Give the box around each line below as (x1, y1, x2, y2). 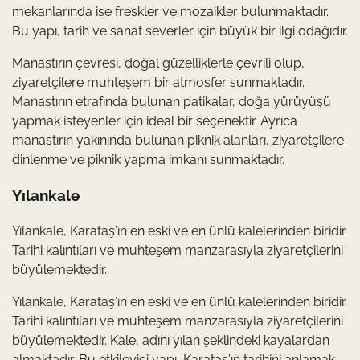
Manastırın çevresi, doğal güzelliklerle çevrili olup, (12, 55, 305, 71)
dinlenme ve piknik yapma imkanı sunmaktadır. (12, 151, 284, 167)
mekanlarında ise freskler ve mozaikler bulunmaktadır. (12, 3, 329, 19)
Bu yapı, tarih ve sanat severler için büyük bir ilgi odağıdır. (12, 22, 348, 39)
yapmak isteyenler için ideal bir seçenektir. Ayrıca (12, 112, 297, 129)
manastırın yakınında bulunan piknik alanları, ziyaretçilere (12, 132, 344, 148)
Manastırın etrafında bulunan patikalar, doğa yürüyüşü (12, 93, 331, 109)
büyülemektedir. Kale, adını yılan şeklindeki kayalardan (12, 333, 329, 349)
